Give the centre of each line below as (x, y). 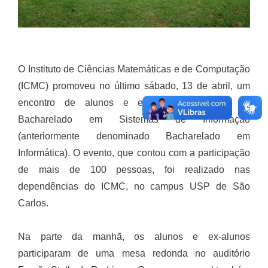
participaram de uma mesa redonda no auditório (134, 253)
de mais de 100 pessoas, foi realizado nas (134, 169)
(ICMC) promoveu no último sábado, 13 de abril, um (134, 86)
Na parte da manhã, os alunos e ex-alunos (134, 236)
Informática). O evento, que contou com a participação (134, 153)
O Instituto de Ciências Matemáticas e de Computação (134, 69)
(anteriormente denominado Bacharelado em (134, 136)
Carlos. (33, 203)
